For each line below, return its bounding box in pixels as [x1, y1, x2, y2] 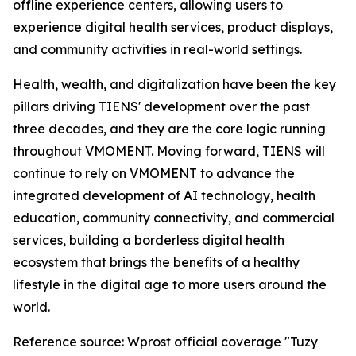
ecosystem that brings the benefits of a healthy [13, 254, 300, 271]
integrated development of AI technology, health [13, 188, 315, 204]
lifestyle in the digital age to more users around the [13, 277, 327, 293]
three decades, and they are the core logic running [13, 121, 326, 137]
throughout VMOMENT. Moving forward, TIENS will [13, 143, 325, 160]
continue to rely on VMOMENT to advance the [13, 165, 295, 182]
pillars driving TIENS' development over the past [13, 99, 310, 115]
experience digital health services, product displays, [13, 19, 333, 36]
